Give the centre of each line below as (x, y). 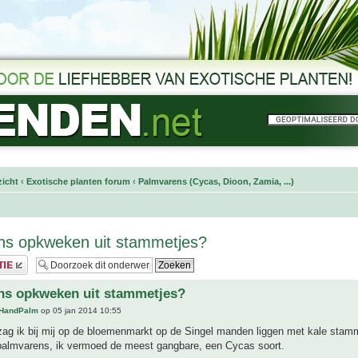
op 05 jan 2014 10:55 (80, 311)
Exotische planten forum (78, 181)
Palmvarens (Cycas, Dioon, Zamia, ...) (216, 181)
